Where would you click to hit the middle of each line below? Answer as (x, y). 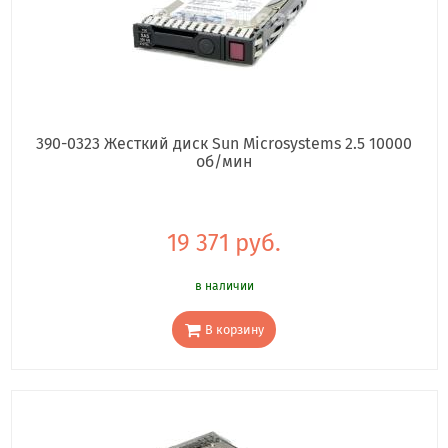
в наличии (224, 285)
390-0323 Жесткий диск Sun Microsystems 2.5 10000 (224, 143)
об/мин (224, 161)
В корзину (234, 329)
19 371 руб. (224, 242)
